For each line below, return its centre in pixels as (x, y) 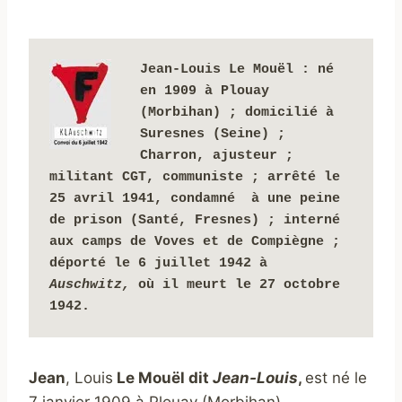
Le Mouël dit (163, 378)
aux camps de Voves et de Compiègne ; (194, 241)
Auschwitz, (93, 284)
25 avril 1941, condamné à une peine (194, 198)
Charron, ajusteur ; (216, 155)
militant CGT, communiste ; (154, 177)
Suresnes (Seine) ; (212, 134)
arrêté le (303, 177)
